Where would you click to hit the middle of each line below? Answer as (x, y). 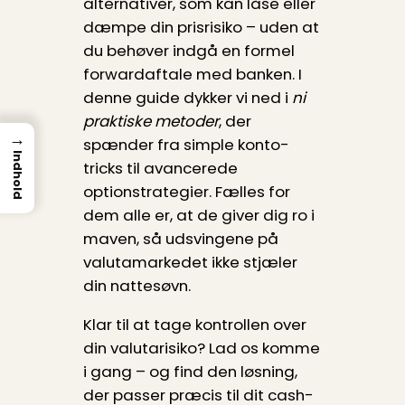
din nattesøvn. (137, 286)
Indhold (18, 174)
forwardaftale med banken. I (192, 75)
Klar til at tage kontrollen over (194, 325)
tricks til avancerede (160, 169)
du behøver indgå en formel (188, 51)
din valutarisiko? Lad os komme (201, 348)
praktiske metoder (151, 122)
